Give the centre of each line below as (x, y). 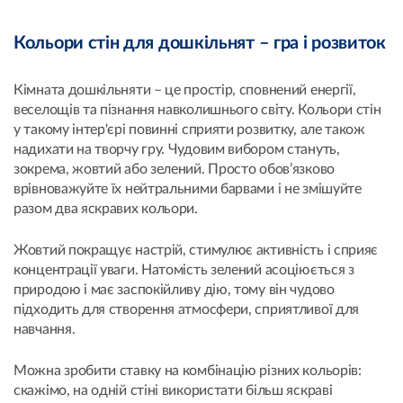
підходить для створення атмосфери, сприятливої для (187, 310)
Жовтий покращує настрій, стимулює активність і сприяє (196, 251)
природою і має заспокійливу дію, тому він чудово (174, 290)
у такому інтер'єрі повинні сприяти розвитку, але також (189, 130)
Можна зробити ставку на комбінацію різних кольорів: (188, 371)
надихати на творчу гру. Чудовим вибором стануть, (177, 150)
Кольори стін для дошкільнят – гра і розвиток (200, 44)
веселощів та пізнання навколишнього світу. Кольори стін (197, 110)
